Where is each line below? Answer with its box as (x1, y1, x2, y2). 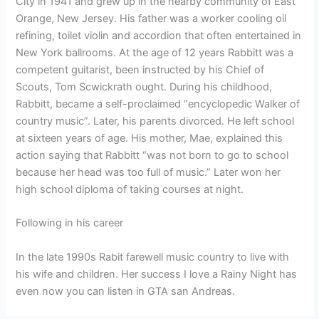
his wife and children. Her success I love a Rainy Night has (16, 267, 298, 281)
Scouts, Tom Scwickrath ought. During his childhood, (16, 80, 273, 94)
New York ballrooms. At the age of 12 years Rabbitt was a (16, 46, 294, 60)
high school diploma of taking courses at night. (16, 183, 244, 197)
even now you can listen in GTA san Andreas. (16, 284, 236, 298)
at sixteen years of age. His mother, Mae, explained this (16, 132, 283, 145)
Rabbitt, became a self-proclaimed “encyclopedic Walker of (16, 98, 300, 111)
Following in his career (16, 216, 124, 230)
